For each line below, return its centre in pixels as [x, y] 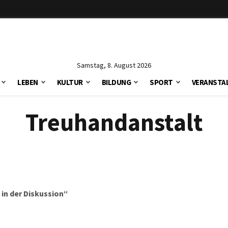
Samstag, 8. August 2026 [114, 65]
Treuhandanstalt [114, 122]
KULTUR [70, 82]
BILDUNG [116, 82]
